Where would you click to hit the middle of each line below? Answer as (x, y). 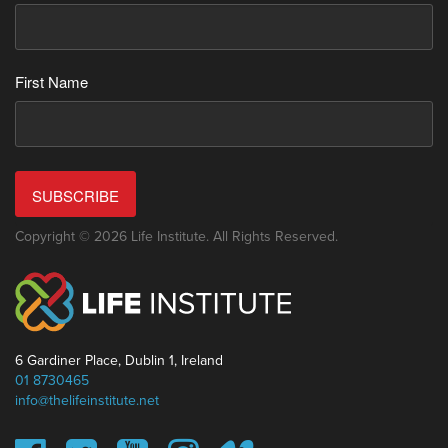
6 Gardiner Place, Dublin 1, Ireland (119, 360)
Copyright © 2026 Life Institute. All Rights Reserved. (176, 237)
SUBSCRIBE (75, 196)
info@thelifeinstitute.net (87, 400)
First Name (51, 82)
